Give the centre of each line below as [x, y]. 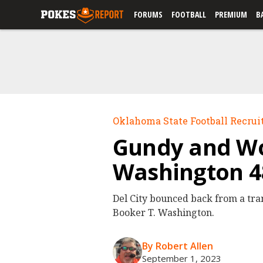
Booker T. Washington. [163, 213]
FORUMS [148, 14]
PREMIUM [231, 14]
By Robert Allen [178, 246]
